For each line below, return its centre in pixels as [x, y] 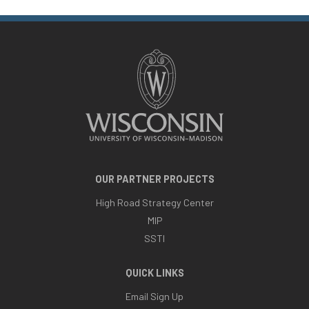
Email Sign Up [154, 296]
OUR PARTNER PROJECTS [154, 179]
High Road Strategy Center [154, 202]
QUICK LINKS [154, 272]
